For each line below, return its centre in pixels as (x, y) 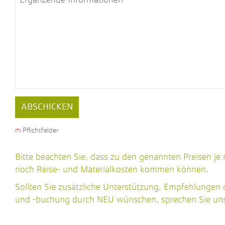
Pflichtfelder (40, 130)
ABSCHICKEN (47, 107)
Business (32, 101)
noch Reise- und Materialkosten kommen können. (112, 169)
